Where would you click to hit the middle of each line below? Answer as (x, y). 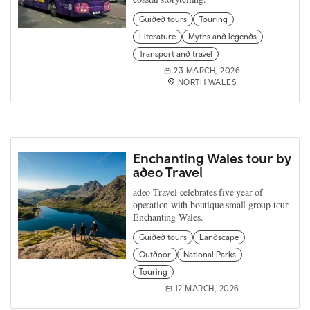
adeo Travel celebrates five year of (198, 192)
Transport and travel (176, 54)
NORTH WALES (207, 82)
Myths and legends (222, 37)
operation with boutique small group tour (211, 204)
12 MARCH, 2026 (207, 289)
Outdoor (155, 255)
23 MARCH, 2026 (207, 71)
